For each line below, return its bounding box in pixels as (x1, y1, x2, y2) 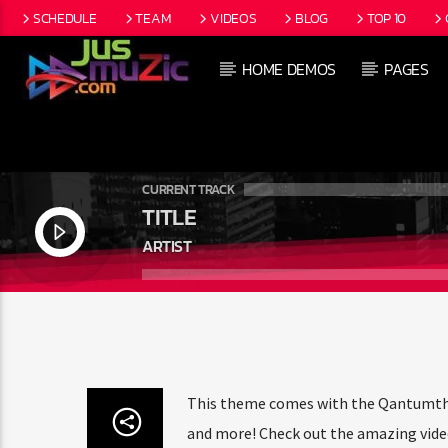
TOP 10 (366, 7, 407, 29)
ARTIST (142, 233, 192, 258)
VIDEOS (210, 7, 257, 29)
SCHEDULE (32, 7, 97, 29)
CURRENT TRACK (142, 180, 235, 200)
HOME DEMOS (242, 57, 336, 81)
